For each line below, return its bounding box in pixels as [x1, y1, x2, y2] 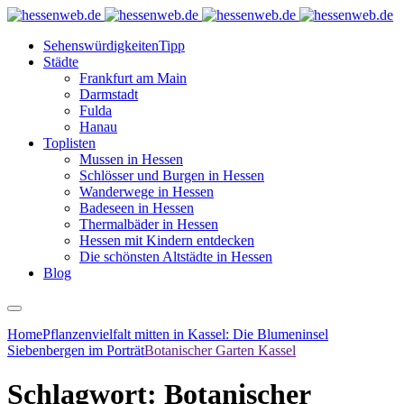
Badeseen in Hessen [79, 200, 194, 216]
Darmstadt [79, 87, 138, 102]
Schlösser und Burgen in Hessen [79, 168, 264, 183]
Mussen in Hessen [79, 151, 183, 167]
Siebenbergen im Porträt [7, 343, 144, 358]
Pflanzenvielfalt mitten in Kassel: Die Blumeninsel [42, 326, 328, 342]
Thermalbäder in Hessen [79, 216, 218, 232]
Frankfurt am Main [79, 70, 187, 86]
